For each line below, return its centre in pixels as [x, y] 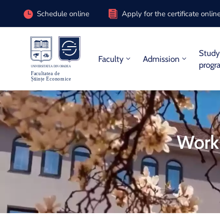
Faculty [111, 59]
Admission [162, 59]
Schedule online [63, 14]
